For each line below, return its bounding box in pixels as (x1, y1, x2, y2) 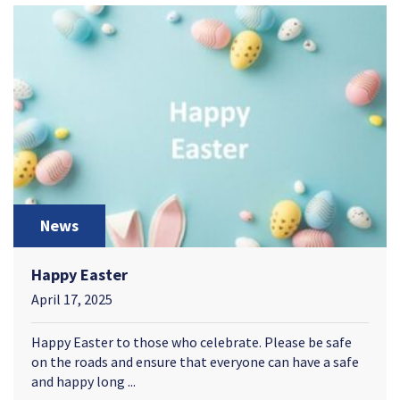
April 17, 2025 (31, 289, 112, 308)
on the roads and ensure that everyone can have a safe (31, 352, 359, 371)
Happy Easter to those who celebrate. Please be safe (31, 332, 352, 351)
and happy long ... (31, 371, 136, 390)
